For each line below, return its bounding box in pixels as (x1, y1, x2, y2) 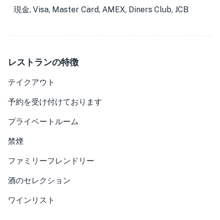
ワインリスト (8, 195, 55, 205)
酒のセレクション (8, 176, 71, 185)
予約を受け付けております (8, 97, 102, 107)
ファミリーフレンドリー (8, 156, 94, 165)
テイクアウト (8, 78, 55, 87)
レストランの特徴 (8, 56, 79, 67)
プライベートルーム (8, 117, 79, 126)
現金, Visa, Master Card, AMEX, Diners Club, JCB (14, 5, 189, 14)
